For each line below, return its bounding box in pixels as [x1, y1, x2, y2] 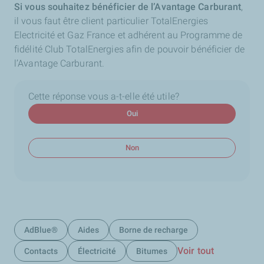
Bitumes [136, 246, 167, 256]
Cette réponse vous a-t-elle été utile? [28, 91, 179, 102]
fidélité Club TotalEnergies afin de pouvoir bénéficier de [14, 44, 245, 55]
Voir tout [177, 245, 214, 256]
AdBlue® [24, 225, 58, 235]
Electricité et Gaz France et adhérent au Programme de [14, 29, 243, 41]
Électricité [78, 246, 116, 256]
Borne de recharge [119, 225, 188, 235]
